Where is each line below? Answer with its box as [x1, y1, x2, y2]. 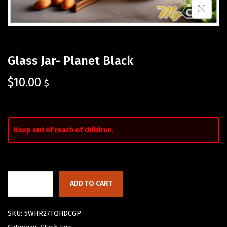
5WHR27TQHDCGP [24, 209, 81, 218]
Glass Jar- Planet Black [8, 54, 133, 68]
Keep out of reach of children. [14, 126, 113, 135]
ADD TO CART [70, 179, 112, 188]
